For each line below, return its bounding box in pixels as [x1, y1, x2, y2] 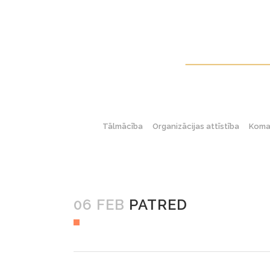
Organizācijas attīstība [152, 122, 239, 131]
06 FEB [74, 196, 125, 213]
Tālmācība [102, 122, 143, 131]
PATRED [125, 196, 187, 213]
